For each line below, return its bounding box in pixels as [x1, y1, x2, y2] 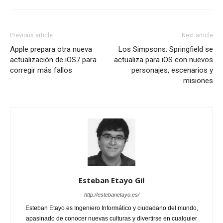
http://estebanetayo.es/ [84, 191, 139, 198]
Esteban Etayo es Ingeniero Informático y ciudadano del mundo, [25, 204, 198, 212]
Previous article [10, 31, 53, 39]
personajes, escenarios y [131, 65, 213, 75]
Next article [182, 31, 213, 39]
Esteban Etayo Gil [79, 175, 144, 185]
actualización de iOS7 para [10, 55, 97, 64]
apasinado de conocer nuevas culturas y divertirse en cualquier [26, 215, 197, 222]
